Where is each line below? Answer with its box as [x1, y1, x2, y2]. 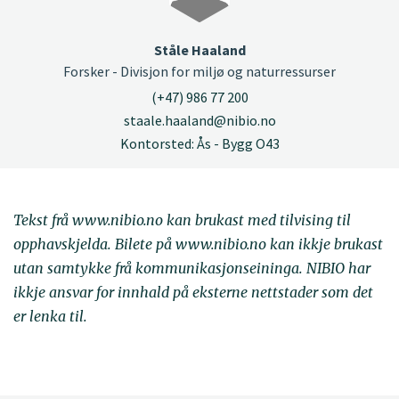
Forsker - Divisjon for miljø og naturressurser [63, 61, 336, 80]
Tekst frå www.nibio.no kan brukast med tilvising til [13, 211, 351, 230]
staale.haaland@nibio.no [123, 111, 276, 130]
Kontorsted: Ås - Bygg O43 [119, 134, 280, 153]
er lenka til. [13, 307, 87, 326]
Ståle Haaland [153, 40, 246, 59]
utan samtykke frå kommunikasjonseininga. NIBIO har [13, 259, 370, 278]
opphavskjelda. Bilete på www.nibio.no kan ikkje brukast [13, 235, 383, 254]
